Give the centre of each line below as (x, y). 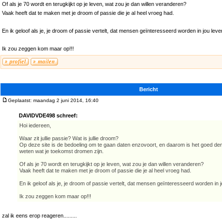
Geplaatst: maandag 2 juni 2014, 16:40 (53, 101)
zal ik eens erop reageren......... (39, 216)
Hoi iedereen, (35, 126)
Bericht (148, 89)
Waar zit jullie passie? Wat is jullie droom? (69, 139)
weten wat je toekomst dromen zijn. (61, 151)
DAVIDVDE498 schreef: (48, 116)
